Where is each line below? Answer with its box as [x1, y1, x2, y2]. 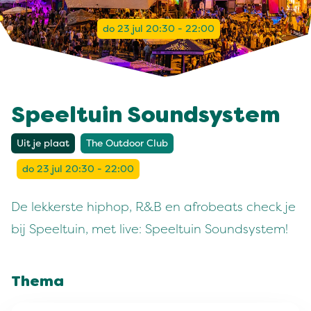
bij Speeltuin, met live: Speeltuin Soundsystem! [11, 221, 288, 237]
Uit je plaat [17, 137, 69, 149]
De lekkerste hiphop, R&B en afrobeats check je [11, 199, 296, 215]
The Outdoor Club [86, 137, 168, 149]
